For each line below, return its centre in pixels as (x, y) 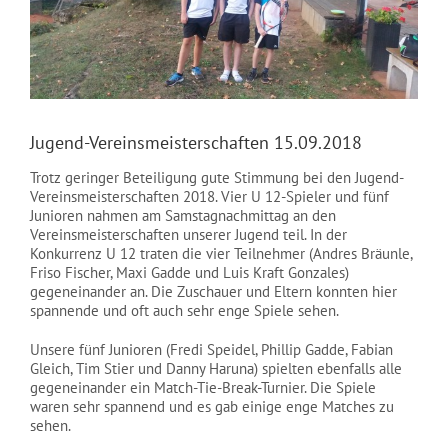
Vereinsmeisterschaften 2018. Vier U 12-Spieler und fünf (209, 197)
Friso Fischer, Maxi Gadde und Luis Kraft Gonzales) (189, 273)
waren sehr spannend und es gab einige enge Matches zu (212, 407)
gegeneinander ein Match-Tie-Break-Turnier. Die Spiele (203, 388)
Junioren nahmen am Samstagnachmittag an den (183, 216)
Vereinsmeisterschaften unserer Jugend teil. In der (188, 235)
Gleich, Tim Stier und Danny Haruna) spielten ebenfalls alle (216, 369)
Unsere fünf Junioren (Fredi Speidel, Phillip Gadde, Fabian (211, 350)
